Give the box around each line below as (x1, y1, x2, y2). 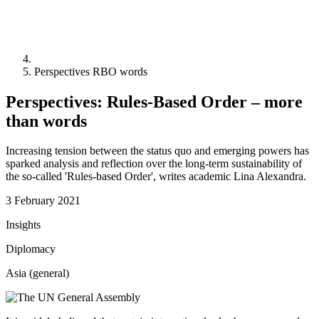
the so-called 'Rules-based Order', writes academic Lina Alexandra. (6, 170, 306, 183)
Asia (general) (6, 267, 69, 280)
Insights (6, 219, 41, 231)
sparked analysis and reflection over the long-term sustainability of (6, 157, 302, 170)
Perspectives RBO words (34, 65, 147, 78)
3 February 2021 (6, 194, 80, 207)
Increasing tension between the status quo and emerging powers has (6, 145, 309, 157)
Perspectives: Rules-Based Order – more (6, 92, 303, 111)
